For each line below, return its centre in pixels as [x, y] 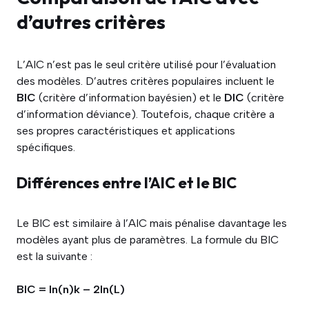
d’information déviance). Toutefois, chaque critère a [146, 114]
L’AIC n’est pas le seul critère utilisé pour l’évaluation [146, 64]
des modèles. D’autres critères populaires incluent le [146, 81]
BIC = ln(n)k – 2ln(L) [71, 289]
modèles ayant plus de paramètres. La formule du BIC [148, 240]
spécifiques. [46, 147]
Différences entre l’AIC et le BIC [127, 183]
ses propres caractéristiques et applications [126, 131]
